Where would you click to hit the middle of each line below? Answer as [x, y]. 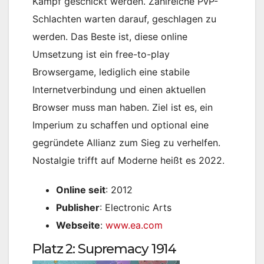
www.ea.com [134, 225]
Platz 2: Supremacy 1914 [105, 249]
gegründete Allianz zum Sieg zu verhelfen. [126, 142]
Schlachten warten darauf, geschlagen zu [124, 19]
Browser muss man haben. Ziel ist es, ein [123, 107]
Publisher [78, 207]
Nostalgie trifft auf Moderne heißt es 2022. [128, 160]
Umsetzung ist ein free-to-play [101, 54]
